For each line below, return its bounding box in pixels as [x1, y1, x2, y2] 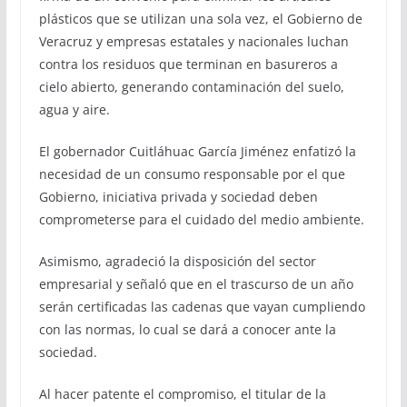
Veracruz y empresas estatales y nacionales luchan [38, 33, 349, 50]
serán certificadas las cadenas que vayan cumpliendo [38, 298, 365, 315]
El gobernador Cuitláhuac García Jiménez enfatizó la [38, 143, 356, 160]
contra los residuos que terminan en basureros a [38, 55, 338, 73]
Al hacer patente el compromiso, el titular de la [38, 385, 326, 402]
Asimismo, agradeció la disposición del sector [38, 253, 316, 270]
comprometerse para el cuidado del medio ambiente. [38, 211, 364, 228]
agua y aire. [38, 101, 110, 118]
